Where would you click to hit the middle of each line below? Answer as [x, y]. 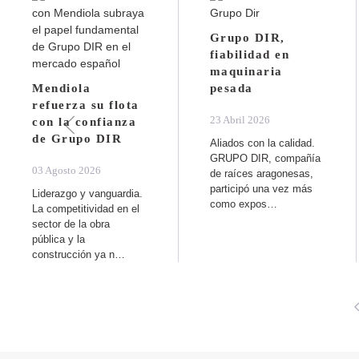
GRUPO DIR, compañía [265, 158]
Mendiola [61, 88]
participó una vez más [261, 188]
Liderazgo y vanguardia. [87, 193]
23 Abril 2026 [240, 119]
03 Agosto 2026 [67, 170]
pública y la [58, 239]
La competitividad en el [86, 208]
